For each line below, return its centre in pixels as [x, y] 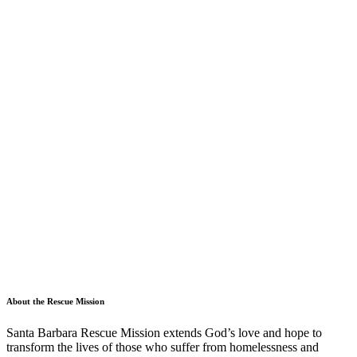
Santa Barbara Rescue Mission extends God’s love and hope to [164, 332]
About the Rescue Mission [55, 301]
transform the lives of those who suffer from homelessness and [163, 347]
